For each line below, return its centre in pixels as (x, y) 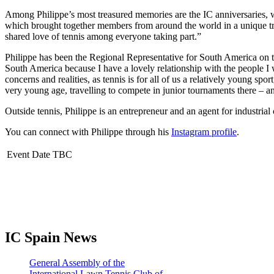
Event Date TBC (39, 154)
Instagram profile (204, 131)
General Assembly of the (77, 263)
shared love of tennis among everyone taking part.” (103, 36)
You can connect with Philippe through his (88, 131)
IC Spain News (51, 237)
